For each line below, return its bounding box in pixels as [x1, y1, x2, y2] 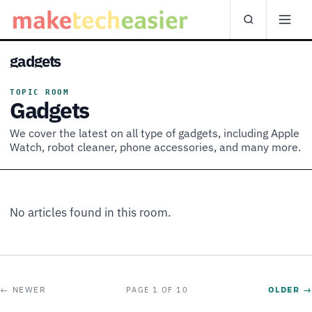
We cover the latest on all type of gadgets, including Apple [10, 126, 299, 140]
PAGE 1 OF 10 [125, 284, 189, 295]
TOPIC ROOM [10, 88, 70, 97]
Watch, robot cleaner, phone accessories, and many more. [10, 140, 301, 154]
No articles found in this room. [10, 205, 171, 220]
